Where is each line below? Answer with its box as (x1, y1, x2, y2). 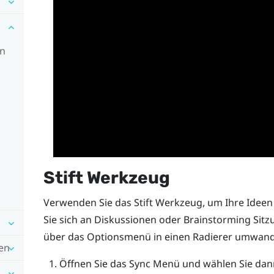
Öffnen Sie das (59, 257, 129, 271)
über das (43, 230, 87, 244)
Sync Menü (128, 257, 180, 271)
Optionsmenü (86, 230, 151, 244)
